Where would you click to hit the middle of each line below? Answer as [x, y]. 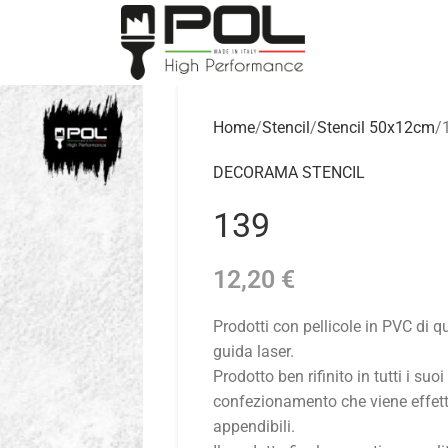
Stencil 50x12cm [375, 127]
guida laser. [253, 351]
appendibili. [253, 426]
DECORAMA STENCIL [288, 172]
